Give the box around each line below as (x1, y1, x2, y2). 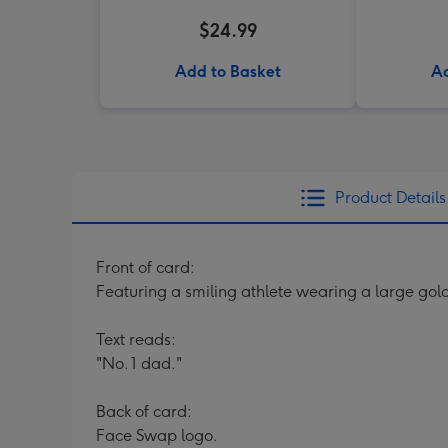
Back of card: (96, 402, 192, 421)
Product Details (334, 188, 446, 207)
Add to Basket (175, 62, 281, 81)
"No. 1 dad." (96, 354, 182, 373)
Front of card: (96, 258, 195, 277)
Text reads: (96, 330, 176, 349)
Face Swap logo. (96, 426, 218, 445)
